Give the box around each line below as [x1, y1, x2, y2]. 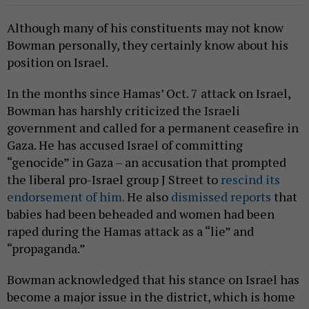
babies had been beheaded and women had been [7, 206, 275, 223]
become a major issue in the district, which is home [7, 288, 295, 306]
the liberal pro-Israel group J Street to [7, 171, 221, 188]
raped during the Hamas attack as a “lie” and [7, 223, 254, 240]
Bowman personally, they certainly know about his [7, 37, 288, 54]
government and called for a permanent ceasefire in [7, 119, 299, 137]
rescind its [221, 171, 280, 188]
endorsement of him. [7, 188, 124, 206]
